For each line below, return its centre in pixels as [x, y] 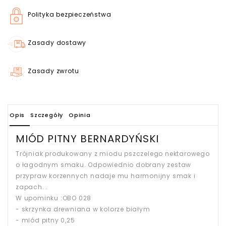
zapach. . [32, 187]
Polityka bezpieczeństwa [70, 14]
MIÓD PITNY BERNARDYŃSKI [87, 139]
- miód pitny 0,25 [45, 220]
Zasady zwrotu [53, 71]
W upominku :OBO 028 [54, 198]
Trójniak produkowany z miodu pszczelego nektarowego [113, 154]
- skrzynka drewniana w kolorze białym [83, 209]
